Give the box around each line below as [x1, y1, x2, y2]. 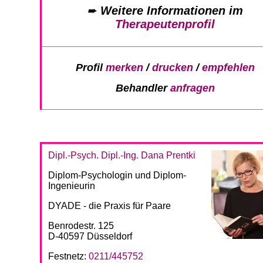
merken [105, 61, 143, 73]
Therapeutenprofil [115, 18, 215, 31]
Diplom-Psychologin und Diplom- [48, 170, 186, 180]
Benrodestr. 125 [48, 220, 114, 231]
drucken [151, 61, 193, 73]
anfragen [170, 82, 215, 95]
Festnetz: [48, 251, 89, 261]
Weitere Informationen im [100, 4, 243, 18]
